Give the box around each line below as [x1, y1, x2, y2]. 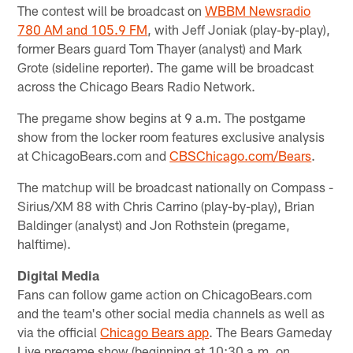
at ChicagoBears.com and [17, 147, 170, 163]
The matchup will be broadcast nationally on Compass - [17, 178, 334, 195]
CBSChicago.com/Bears [169, 147, 312, 163]
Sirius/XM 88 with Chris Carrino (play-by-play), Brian [17, 197, 315, 214]
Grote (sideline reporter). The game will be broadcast [17, 58, 314, 75]
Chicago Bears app [100, 323, 210, 340]
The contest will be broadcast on [17, 2, 206, 18]
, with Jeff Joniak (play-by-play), [147, 20, 331, 37]
